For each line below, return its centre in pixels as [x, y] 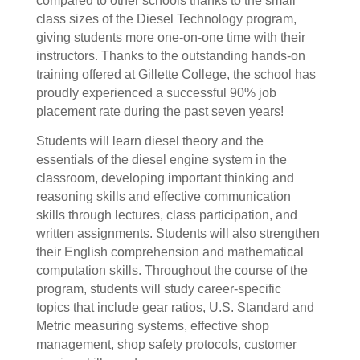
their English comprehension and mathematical [170, 252]
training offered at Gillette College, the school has [176, 74]
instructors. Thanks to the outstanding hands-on [170, 56]
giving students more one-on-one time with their [170, 37]
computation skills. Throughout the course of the [172, 270]
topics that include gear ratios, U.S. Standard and [175, 307]
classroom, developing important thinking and [165, 178]
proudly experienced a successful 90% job [156, 93]
